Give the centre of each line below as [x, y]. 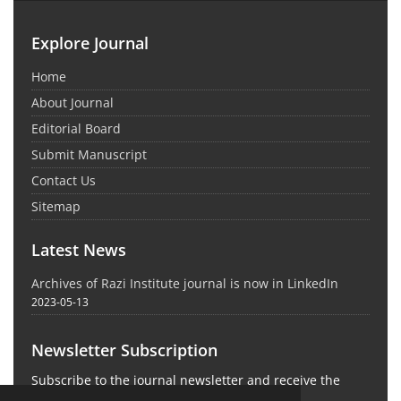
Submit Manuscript [89, 155]
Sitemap [56, 207]
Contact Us [64, 181]
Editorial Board [76, 129]
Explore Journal [90, 43]
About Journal [73, 103]
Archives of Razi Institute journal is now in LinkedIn [185, 284]
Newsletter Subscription [124, 350]
